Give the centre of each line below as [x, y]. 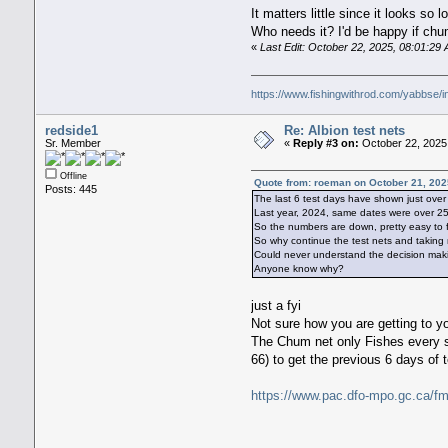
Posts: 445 [70, 189]
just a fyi [276, 306]
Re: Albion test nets [344, 131]
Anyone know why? [299, 269]
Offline [71, 176]
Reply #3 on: [325, 143]
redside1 [71, 131]
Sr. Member [72, 143]
